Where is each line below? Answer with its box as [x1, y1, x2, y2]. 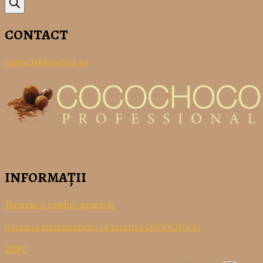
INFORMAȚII [5, 167, 86, 187]
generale [79, 198, 114, 211]
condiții [48, 198, 79, 211]
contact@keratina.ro [5, 55, 88, 69]
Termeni [5, 198, 39, 211]
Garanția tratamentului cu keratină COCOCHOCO [5, 220, 201, 234]
